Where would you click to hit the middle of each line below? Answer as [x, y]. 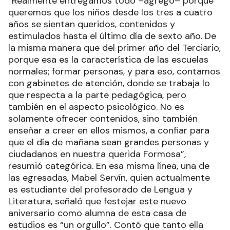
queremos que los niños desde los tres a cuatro [110, 13]
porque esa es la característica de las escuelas [108, 60]
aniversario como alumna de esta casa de [97, 213]
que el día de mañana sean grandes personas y [109, 142]
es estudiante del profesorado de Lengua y [100, 190]
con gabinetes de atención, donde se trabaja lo [109, 83]
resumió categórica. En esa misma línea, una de [109, 166]
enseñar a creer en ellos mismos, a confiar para [109, 131]
